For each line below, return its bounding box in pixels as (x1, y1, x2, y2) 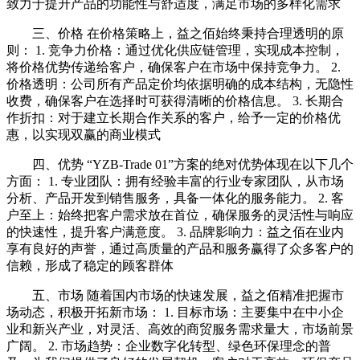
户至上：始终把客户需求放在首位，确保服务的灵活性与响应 (6, 207, 354, 222)
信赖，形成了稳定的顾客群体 (6, 258, 174, 272)
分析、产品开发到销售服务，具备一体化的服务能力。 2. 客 (6, 190, 344, 205)
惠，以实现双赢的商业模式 (6, 127, 161, 141)
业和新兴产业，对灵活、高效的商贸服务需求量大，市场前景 (6, 321, 354, 336)
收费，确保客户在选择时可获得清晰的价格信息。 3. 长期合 (6, 93, 344, 108)
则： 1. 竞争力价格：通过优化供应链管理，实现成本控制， (6, 43, 344, 57)
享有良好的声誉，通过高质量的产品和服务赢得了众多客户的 (6, 241, 354, 256)
